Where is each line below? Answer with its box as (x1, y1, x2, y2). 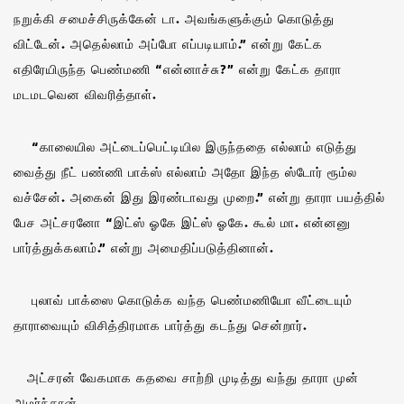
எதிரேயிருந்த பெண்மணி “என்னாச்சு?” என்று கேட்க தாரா (14, 60, 342, 78)
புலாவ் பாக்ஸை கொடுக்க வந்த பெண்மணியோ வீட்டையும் (14, 290, 353, 308)
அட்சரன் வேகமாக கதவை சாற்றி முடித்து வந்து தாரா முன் (14, 368, 359, 386)
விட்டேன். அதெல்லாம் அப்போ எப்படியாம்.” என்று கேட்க (14, 34, 323, 52)
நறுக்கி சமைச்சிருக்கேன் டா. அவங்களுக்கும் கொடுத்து (14, 9, 335, 27)
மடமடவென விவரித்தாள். (14, 85, 157, 103)
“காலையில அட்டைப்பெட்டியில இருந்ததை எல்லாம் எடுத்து (14, 137, 357, 155)
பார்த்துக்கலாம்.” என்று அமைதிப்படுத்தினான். (14, 238, 274, 256)
